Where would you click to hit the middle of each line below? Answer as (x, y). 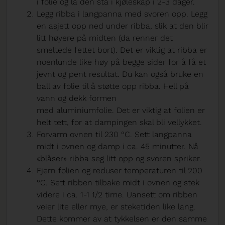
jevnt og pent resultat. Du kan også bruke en (120, 74)
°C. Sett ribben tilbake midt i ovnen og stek (118, 183)
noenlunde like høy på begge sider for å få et (121, 62)
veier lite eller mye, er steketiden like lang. (116, 207)
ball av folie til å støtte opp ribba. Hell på (113, 86)
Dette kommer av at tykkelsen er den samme (122, 219)
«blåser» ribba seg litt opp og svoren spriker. (119, 159)
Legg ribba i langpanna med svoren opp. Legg (122, 14)
